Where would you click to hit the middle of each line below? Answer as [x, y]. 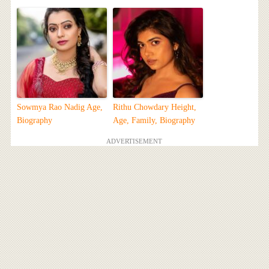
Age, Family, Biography [154, 120]
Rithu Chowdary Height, [154, 107]
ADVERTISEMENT [134, 141]
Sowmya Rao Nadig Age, [59, 107]
